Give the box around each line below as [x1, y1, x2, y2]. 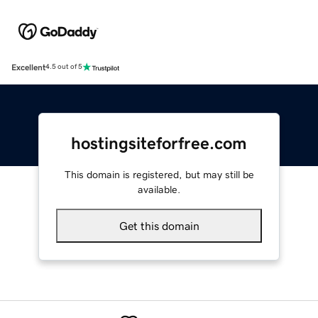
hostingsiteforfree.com [71, 134, 247, 152]
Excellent [11, 62, 45, 72]
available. [138, 184, 180, 194]
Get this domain [119, 219, 199, 231]
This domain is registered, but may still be [64, 169, 254, 180]
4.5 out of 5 [45, 63, 82, 71]
